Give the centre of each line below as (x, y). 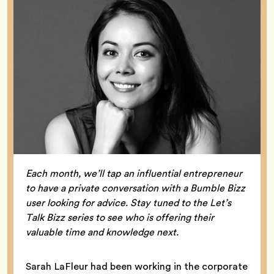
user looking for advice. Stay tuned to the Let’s (128, 202)
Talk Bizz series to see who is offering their (120, 217)
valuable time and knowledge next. (102, 232)
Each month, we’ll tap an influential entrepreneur (134, 173)
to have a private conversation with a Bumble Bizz (135, 188)
